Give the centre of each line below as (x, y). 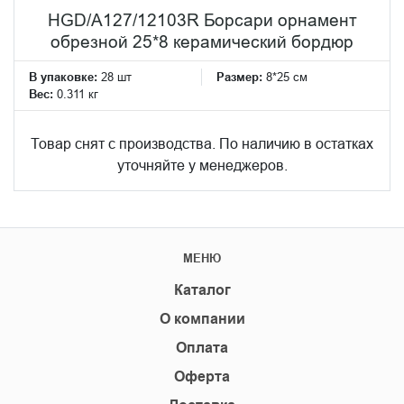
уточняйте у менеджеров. (202, 165)
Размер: (241, 76)
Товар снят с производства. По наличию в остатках (202, 143)
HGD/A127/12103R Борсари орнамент (202, 19)
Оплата (202, 347)
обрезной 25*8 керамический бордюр (202, 41)
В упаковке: (63, 76)
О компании (202, 318)
